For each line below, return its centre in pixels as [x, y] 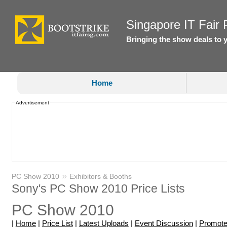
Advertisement [32, 102]
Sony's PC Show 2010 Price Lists [98, 188]
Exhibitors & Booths [100, 176]
